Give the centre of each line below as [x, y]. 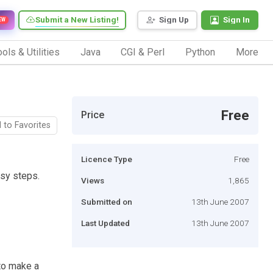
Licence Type [107, 159]
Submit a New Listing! [77, 20]
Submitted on [107, 201]
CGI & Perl [143, 52]
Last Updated [105, 223]
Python [200, 52]
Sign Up [174, 20]
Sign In [236, 20]
